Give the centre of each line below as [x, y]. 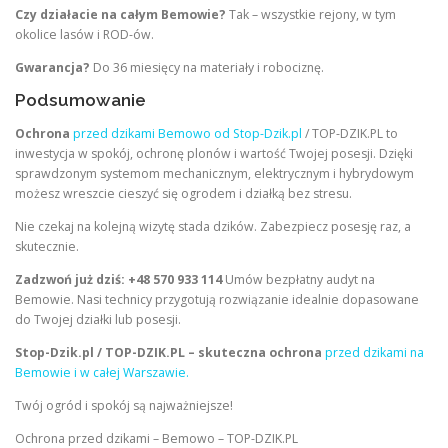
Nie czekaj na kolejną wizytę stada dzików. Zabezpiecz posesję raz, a [213, 226]
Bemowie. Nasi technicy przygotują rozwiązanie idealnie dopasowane [217, 299]
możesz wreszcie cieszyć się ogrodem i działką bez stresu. [183, 193]
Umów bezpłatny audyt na [298, 279]
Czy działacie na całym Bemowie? [120, 15]
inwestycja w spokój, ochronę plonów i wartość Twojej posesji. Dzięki [214, 153]
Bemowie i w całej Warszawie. [102, 372]
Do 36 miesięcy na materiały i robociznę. [207, 68]
